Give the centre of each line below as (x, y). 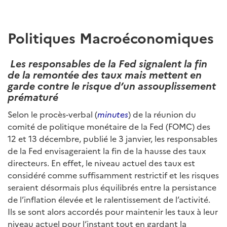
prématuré (33, 96)
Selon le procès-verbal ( (52, 114)
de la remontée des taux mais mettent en (105, 74)
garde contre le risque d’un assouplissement (112, 85)
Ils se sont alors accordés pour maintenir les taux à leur (113, 211)
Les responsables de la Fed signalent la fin (107, 63)
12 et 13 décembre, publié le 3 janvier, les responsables (112, 138)
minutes (113, 114)
